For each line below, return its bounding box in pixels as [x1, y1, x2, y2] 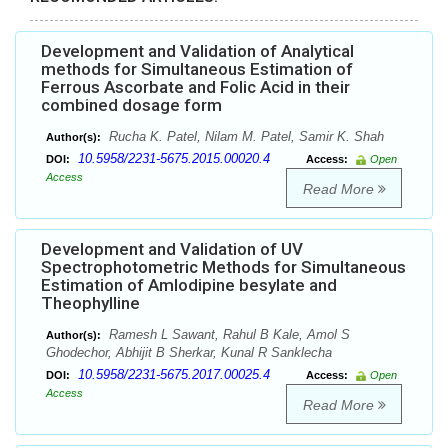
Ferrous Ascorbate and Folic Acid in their [41, 77, 350, 98]
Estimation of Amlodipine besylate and [41, 275, 337, 296]
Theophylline [41, 293, 140, 314]
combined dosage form [41, 95, 222, 116]
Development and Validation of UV [41, 239, 303, 260]
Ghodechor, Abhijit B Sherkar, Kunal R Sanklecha [46, 345, 332, 361]
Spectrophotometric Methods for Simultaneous [41, 257, 406, 278]
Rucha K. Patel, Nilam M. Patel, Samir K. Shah [105, 129, 384, 145]
